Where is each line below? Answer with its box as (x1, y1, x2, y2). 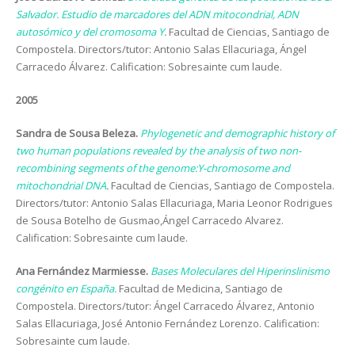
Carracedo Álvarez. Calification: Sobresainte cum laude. (16, 59, 282, 74)
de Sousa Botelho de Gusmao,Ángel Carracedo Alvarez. (16, 213, 284, 227)
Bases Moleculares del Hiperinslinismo (151, 264, 330, 278)
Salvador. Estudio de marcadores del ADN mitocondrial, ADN (16, 7, 299, 21)
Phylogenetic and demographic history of (140, 126, 334, 140)
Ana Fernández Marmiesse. (16, 264, 151, 278)
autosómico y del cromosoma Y (16, 25, 164, 39)
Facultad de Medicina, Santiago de (119, 281, 283, 296)
